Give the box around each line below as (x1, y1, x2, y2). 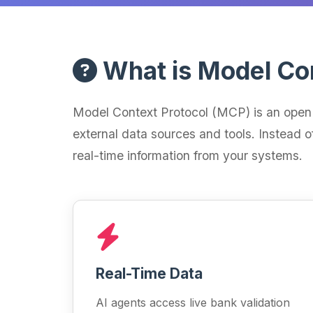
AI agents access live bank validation (96, 296, 290, 310)
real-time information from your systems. (73, 148, 303, 163)
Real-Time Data (96, 265, 203, 282)
